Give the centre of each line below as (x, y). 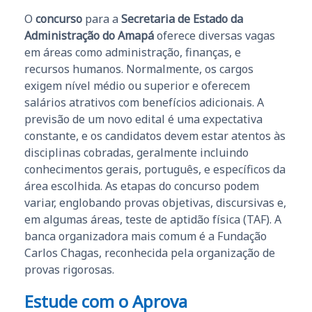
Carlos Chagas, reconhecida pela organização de (150, 252)
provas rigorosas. (69, 269)
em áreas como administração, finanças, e (133, 52)
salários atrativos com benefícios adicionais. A (144, 102)
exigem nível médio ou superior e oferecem (137, 85)
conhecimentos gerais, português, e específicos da (155, 169)
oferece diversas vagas (214, 35)
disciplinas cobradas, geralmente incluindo (136, 152)
